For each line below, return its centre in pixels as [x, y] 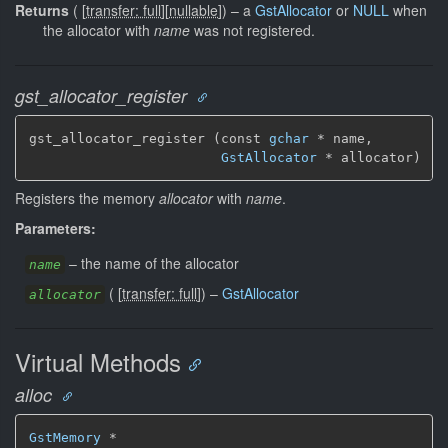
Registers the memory [87, 197]
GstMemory [65, 437]
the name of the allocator [160, 262]
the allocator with [98, 30]
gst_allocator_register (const [149, 138]
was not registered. [252, 30]
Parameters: [55, 227]
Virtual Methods [98, 361]
